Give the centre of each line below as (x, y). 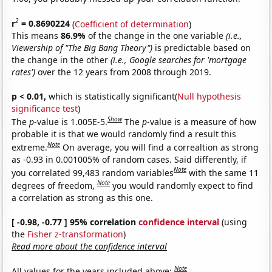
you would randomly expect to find (183, 185)
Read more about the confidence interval (90, 246)
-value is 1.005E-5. (71, 121)
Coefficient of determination (132, 24)
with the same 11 (224, 172)
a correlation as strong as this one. (83, 197)
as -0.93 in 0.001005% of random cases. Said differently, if (129, 159)
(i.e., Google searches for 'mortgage (179, 60)
